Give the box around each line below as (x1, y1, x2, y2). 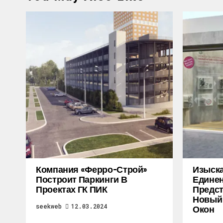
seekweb (36, 202, 62, 210)
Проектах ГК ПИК (36, 184, 108, 195)
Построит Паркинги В (36, 174, 127, 185)
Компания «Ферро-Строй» (36, 164, 148, 175)
